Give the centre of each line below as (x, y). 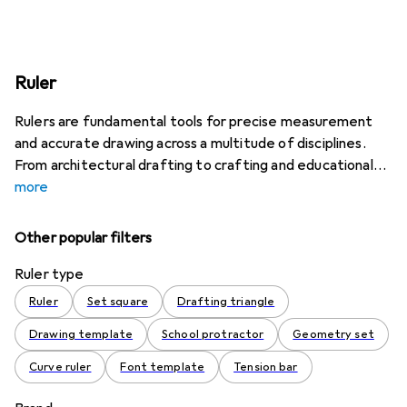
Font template (163, 367)
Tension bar (266, 367)
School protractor (213, 334)
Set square (117, 302)
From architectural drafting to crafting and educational (194, 165)
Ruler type (50, 274)
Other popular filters (84, 238)
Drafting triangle (226, 302)
